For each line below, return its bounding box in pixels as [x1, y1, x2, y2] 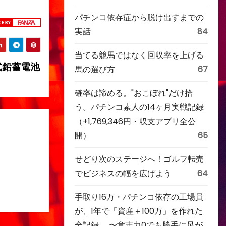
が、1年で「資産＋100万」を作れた [75, 205, 203, 217]
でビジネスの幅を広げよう [75, 167, 172, 179]
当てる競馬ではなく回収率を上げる [75, 49, 204, 61]
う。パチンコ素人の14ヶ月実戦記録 [75, 101, 204, 113]
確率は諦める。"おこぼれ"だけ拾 [75, 87, 193, 99]
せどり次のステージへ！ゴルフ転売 [75, 153, 204, 165]
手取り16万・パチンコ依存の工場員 [75, 191, 203, 203]
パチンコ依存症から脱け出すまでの [75, 12, 204, 23]
